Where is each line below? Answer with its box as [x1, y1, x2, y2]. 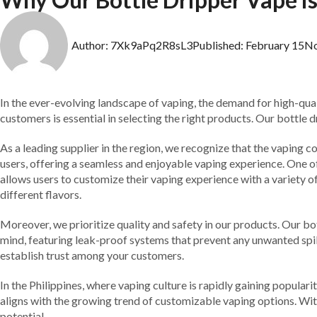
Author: [71, 38, 108, 52]
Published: [192, 38, 243, 52]
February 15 [246, 38, 304, 52]
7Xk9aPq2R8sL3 [108, 38, 192, 52]
